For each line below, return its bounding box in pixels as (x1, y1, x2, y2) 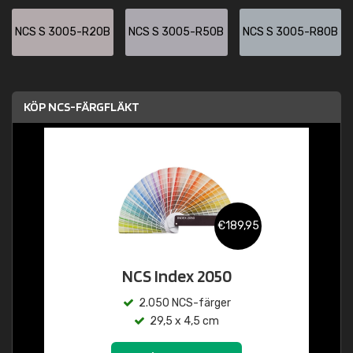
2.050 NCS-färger (138, 296, 231, 310)
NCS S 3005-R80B (242, 25, 338, 39)
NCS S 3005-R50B (128, 25, 225, 39)
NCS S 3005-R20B (15, 25, 111, 39)
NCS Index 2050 (121, 266, 232, 286)
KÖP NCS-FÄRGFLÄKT (24, 99, 139, 114)
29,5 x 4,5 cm (150, 314, 219, 328)
